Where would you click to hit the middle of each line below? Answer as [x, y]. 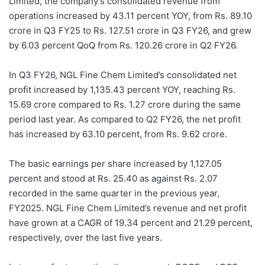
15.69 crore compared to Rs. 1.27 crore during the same [125, 105]
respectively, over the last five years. [85, 238]
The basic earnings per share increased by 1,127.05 [115, 164]
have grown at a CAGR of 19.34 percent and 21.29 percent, [131, 223]
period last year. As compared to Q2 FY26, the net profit [125, 119]
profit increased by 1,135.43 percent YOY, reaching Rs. [122, 90]
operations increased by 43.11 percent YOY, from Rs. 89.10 [130, 16]
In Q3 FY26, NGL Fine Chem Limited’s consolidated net [123, 75]
